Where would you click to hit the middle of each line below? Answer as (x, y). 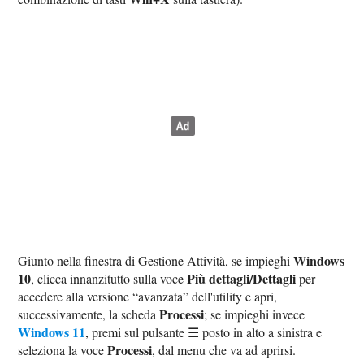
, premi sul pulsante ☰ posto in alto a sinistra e (204, 331)
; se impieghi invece (255, 314)
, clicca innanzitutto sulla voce (109, 278)
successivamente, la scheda (89, 314)
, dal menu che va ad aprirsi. (224, 349)
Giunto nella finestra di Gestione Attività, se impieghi (156, 260)
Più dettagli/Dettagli (242, 278)
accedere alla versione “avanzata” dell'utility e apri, (148, 296)
